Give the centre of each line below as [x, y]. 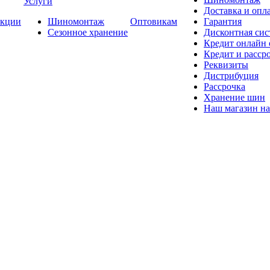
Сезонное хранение [88, 32]
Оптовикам [154, 21]
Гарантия [223, 21]
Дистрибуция [231, 76]
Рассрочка [224, 86]
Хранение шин [234, 97]
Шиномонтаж [76, 21]
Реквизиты [226, 65]
